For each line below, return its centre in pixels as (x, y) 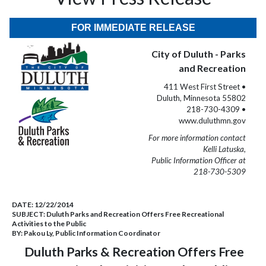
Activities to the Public (49, 224)
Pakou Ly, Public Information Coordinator (92, 233)
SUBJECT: (29, 214)
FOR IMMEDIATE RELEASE (133, 28)
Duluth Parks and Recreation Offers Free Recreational (135, 214)
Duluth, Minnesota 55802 (201, 98)
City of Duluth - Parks (199, 54)
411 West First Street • (205, 87)
